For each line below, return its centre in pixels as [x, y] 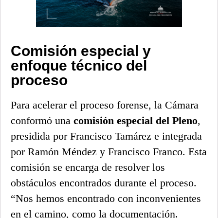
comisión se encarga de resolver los [88, 167]
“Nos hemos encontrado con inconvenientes [106, 198]
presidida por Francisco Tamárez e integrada [107, 136]
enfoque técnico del [79, 65]
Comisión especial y [81, 51]
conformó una [42, 120]
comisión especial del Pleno [136, 120]
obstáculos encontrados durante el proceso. [104, 182]
